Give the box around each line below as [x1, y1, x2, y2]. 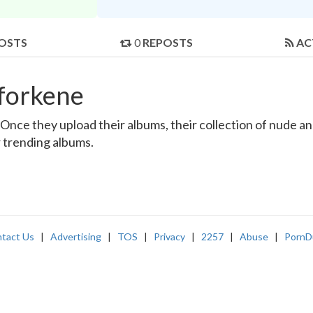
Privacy [154, 231, 185, 243]
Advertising [50, 231, 101, 243]
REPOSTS [143, 36, 193, 50]
